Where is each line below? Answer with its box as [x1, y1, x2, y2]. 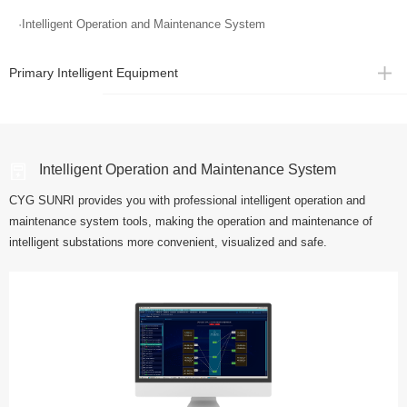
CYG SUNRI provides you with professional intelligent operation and [9, 194, 365, 208]
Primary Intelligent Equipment [9, 65, 178, 80]
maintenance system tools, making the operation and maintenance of [9, 214, 372, 229]
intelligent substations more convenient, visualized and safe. [9, 235, 327, 250]
